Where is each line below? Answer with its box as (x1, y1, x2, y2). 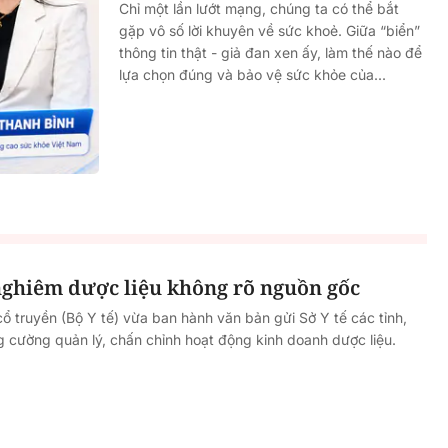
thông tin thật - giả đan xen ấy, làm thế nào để (119, 44, 422, 62)
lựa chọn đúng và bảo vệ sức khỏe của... (119, 66, 386, 84)
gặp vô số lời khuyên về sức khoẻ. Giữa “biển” (119, 22, 420, 40)
